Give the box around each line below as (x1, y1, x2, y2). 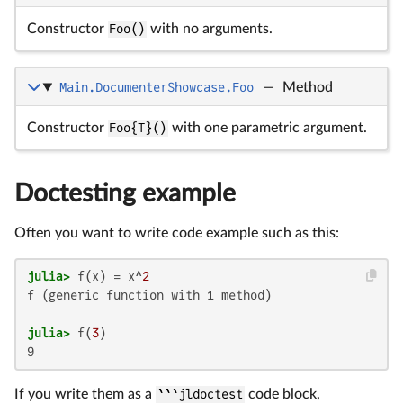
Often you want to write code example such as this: (14, 226, 339, 241)
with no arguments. (146, 22, 273, 37)
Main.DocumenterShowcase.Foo (58, 80, 254, 95)
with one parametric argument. (167, 121, 367, 136)
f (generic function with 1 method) (27, 288, 272, 303)
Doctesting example (14, 181, 236, 207)
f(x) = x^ (70, 269, 142, 284)
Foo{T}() (109, 121, 167, 136)
